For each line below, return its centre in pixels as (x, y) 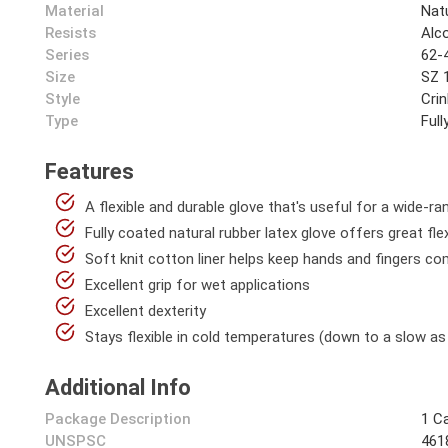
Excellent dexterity (145, 311)
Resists (70, 33)
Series (67, 55)
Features (89, 171)
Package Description (118, 419)
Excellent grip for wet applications (197, 285)
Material (74, 11)
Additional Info (118, 387)
